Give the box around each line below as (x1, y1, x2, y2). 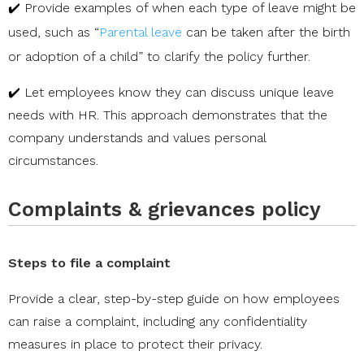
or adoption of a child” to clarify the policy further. (8, 48, 310, 64)
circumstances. (8, 152, 98, 168)
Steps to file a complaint (8, 254, 171, 271)
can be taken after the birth (182, 24, 350, 40)
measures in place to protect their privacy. (8, 336, 262, 352)
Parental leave (99, 24, 182, 40)
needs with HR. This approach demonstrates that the (8, 106, 327, 123)
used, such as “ (8, 24, 99, 40)
